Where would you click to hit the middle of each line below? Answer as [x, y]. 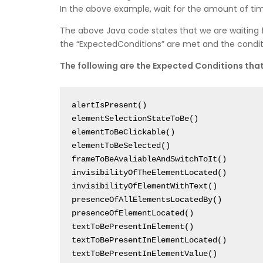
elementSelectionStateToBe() [135, 119]
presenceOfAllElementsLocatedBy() [147, 200]
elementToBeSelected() [121, 146]
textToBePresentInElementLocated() [149, 240]
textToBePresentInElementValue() [144, 254]
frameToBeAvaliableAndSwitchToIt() [149, 159]
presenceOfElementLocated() [133, 213]
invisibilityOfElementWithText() [144, 186]
